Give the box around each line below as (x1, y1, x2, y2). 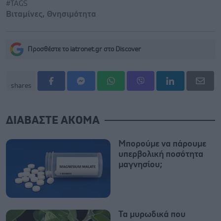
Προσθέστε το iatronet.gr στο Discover (28, 45, 141, 53)
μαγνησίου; (118, 160, 162, 169)
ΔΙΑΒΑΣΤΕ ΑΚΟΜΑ (6, 115, 100, 126)
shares (11, 82, 32, 89)
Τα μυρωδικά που (118, 210, 185, 219)
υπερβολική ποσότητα (118, 149, 203, 159)
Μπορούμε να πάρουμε (118, 139, 206, 148)
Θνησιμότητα (47, 10, 96, 18)
